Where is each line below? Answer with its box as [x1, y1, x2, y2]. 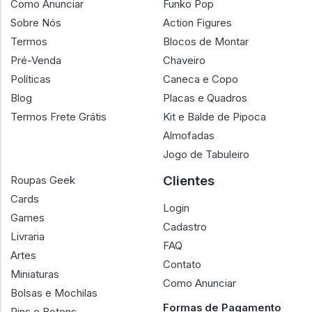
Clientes [163, 173, 214, 189]
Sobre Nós [10, 16, 61, 29]
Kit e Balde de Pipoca [163, 110, 266, 123]
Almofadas [163, 129, 214, 142]
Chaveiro [163, 54, 205, 67]
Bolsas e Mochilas [10, 286, 97, 299]
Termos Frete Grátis [10, 110, 107, 123]
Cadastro [163, 220, 207, 233]
